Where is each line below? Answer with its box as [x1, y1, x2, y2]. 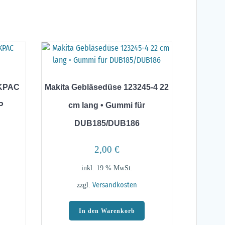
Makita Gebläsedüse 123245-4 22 [45, 83, 169, 92]
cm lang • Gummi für [68, 101, 145, 110]
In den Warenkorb [78, 207, 135, 214]
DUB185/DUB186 [74, 119, 140, 128]
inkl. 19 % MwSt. [81, 164, 133, 172]
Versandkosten [92, 181, 137, 190]
